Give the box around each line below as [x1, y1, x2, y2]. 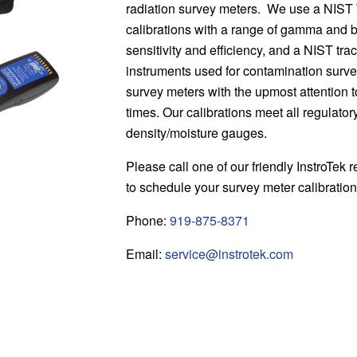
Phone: [126, 211, 170, 229]
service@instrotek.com [165, 245, 293, 263]
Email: [126, 245, 165, 263]
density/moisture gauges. [126, 124, 267, 142]
